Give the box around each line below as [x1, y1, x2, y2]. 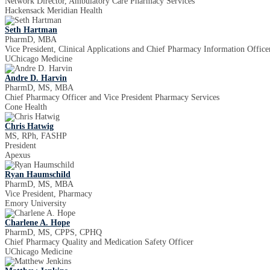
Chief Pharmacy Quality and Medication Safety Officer [5, 237, 193, 246]
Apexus [5, 151, 30, 160]
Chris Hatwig [5, 122, 54, 131]
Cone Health [5, 102, 47, 111]
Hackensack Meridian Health [5, 6, 102, 15]
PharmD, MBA [5, 35, 57, 44]
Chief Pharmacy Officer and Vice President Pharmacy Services [5, 93, 219, 102]
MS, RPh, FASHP [5, 131, 67, 140]
